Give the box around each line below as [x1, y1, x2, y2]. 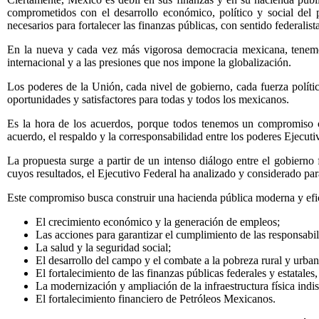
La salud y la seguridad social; [36, 241, 171, 253]
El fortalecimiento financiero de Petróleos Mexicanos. [36, 293, 276, 305]
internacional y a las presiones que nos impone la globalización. [7, 56, 291, 68]
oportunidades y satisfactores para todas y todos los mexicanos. [7, 93, 289, 105]
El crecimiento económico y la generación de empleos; [36, 216, 280, 228]
